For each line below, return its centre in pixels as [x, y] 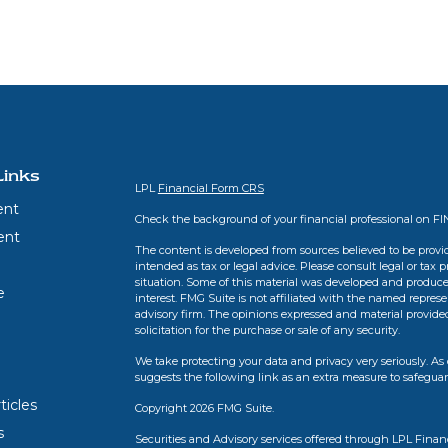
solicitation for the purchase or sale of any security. [267, 330]
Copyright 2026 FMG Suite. [204, 408]
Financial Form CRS [210, 188]
